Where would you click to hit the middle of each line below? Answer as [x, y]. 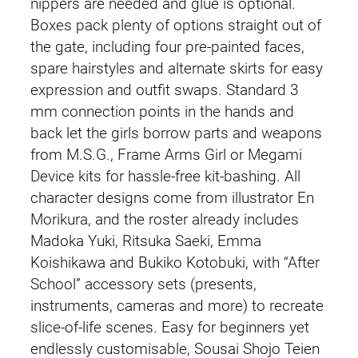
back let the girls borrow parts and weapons [176, 133]
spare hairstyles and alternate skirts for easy [177, 68]
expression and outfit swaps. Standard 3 [165, 90]
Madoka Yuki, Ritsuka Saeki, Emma [146, 241]
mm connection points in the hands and [162, 111]
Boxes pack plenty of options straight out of [176, 25]
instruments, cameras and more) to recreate [177, 306]
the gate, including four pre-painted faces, [167, 47]
